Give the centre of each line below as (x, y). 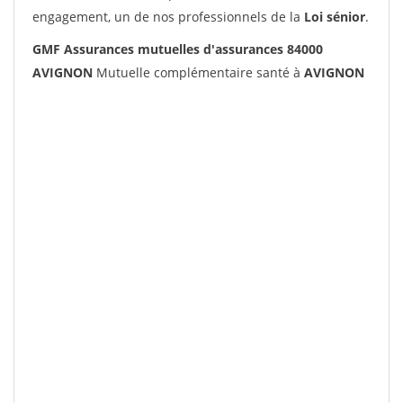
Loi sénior (335, 17)
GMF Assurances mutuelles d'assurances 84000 (178, 49)
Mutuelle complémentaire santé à (198, 72)
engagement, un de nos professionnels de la (168, 17)
